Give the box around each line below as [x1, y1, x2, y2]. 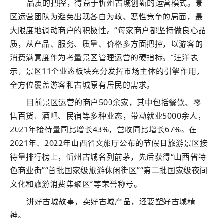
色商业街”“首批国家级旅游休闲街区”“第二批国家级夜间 [10, 165, 208, 176]
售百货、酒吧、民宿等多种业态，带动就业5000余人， [10, 110, 206, 121]
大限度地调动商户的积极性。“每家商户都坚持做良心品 [10, 25, 206, 36]
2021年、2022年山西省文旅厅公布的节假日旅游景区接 [10, 138, 208, 148]
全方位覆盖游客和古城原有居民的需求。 [10, 79, 155, 90]
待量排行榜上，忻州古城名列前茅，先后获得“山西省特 [10, 151, 206, 162]
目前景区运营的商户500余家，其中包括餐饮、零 [26, 97, 201, 108]
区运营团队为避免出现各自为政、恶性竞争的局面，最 [10, 11, 203, 22]
